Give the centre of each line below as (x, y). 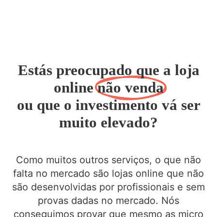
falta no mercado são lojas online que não (108, 173)
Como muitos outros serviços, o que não (108, 160)
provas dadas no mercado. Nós (108, 200)
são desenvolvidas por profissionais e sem (108, 187)
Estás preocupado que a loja (108, 70)
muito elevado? (108, 122)
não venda (130, 87)
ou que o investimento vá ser (108, 105)
